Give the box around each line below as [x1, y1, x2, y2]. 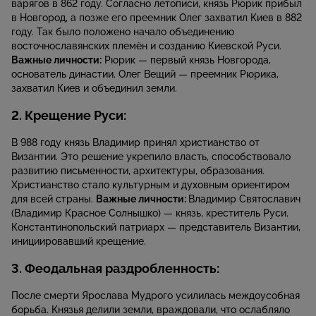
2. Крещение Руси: [11, 108, 126, 123]
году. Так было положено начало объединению [11, 26, 234, 38]
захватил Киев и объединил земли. [11, 83, 177, 95]
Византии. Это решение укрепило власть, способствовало [11, 151, 291, 163]
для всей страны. [11, 193, 96, 205]
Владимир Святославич [188, 193, 300, 205]
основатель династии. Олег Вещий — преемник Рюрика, [11, 68, 279, 80]
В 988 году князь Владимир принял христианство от [11, 137, 260, 149]
